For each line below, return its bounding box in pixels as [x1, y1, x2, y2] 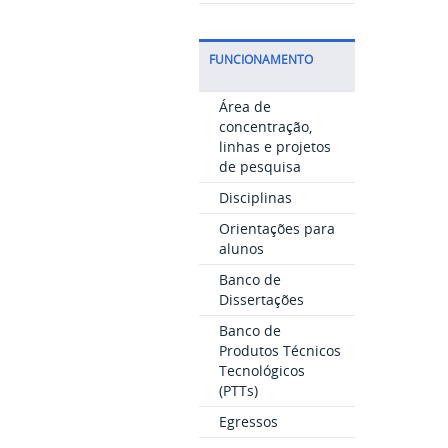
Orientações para [218, 219, 335, 238]
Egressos [218, 412, 278, 431]
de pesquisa [218, 157, 301, 176]
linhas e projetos [218, 137, 331, 156]
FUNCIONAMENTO [208, 52, 313, 67]
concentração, [218, 117, 312, 136]
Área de [218, 97, 271, 116]
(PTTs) [218, 381, 258, 400]
